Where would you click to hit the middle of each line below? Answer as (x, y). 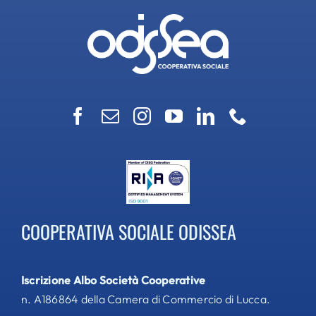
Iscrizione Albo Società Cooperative (113, 280)
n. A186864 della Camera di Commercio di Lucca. (146, 299)
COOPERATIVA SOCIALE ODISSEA (128, 232)
